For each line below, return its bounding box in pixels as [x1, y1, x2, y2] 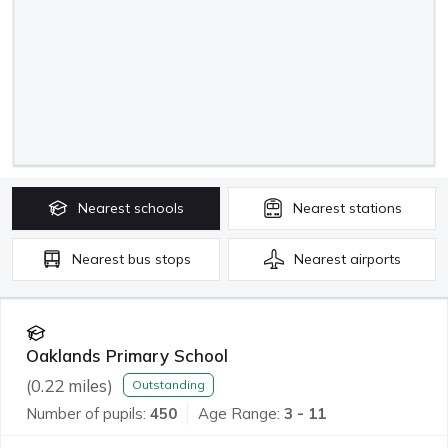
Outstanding [132, 377, 205, 393]
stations [348, 198, 402, 217]
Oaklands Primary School [26, 344, 228, 366]
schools [134, 198, 184, 217]
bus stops [127, 249, 191, 268]
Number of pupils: [26, 403, 146, 423]
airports [349, 249, 401, 268]
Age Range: [198, 403, 284, 423]
